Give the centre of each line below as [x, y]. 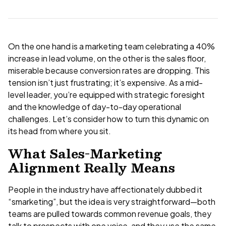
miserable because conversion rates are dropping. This [109, 71]
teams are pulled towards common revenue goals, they [110, 214]
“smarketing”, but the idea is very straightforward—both [112, 202]
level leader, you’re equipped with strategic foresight [106, 95]
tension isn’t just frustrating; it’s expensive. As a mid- [105, 83]
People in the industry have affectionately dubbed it [105, 190]
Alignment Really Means [92, 168]
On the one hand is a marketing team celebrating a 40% [111, 46]
